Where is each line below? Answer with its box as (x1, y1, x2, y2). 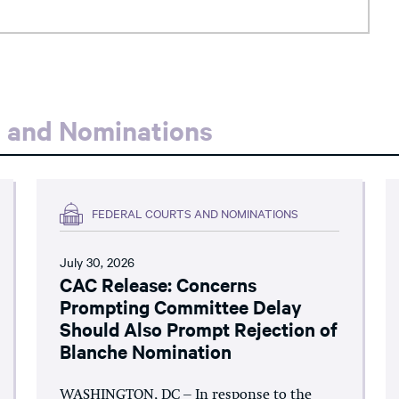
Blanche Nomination (60, 338, 232, 363)
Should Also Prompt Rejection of (60, 315, 338, 341)
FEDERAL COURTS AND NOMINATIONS (92, 205, 299, 221)
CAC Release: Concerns (60, 271, 257, 297)
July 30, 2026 (60, 252, 135, 271)
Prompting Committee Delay (60, 293, 303, 319)
